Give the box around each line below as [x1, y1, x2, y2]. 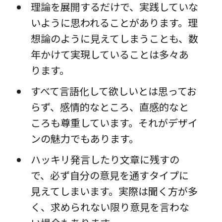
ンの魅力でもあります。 [30, 131, 139, 146]
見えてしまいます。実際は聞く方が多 [30, 184, 198, 199]
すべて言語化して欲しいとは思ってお [30, 84, 197, 99]
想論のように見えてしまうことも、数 [30, 31, 198, 46]
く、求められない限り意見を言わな [30, 200, 189, 215]
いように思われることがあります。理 [30, 15, 198, 30]
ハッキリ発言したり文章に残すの [30, 152, 179, 167]
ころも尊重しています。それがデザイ [30, 115, 198, 130]
